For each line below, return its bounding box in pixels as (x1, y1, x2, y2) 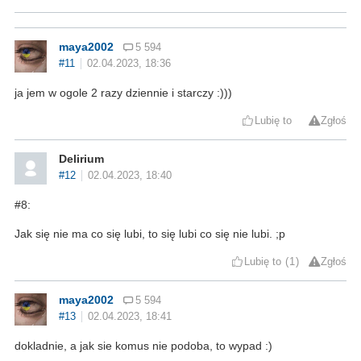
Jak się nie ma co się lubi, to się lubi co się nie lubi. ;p (15, 226, 285, 240)
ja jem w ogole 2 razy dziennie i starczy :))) (15, 85, 232, 99)
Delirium (59, 151, 104, 165)
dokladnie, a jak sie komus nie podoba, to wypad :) (15, 338, 272, 352)
